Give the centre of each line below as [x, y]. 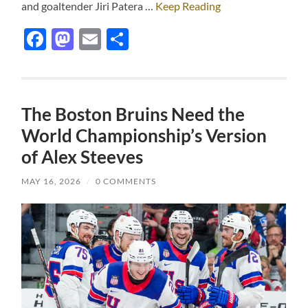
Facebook [93, 39]
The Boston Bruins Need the [133, 114]
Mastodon [123, 39]
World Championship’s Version [144, 136]
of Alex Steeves [82, 157]
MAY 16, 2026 [52, 181]
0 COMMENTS [126, 181]
